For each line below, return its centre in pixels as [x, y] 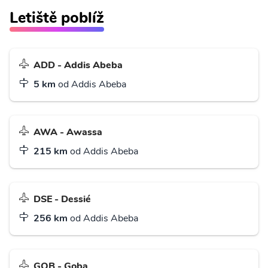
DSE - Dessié [62, 199]
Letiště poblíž [57, 17]
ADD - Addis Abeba [78, 65]
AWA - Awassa [68, 132]
